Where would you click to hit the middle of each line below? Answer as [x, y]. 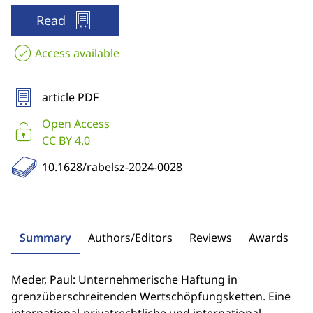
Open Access [76, 124]
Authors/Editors [130, 238]
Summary [45, 238]
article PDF [70, 97]
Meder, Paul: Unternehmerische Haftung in [124, 279]
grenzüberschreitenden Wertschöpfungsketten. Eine [151, 296]
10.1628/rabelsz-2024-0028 [112, 167]
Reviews [211, 238]
